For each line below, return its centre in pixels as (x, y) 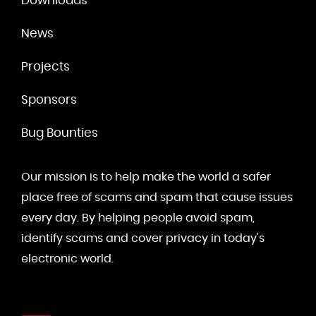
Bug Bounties (60, 133)
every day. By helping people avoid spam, (138, 218)
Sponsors (49, 100)
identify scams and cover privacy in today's (143, 238)
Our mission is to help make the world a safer (146, 177)
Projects (45, 67)
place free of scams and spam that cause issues (157, 197)
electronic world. (67, 259)
